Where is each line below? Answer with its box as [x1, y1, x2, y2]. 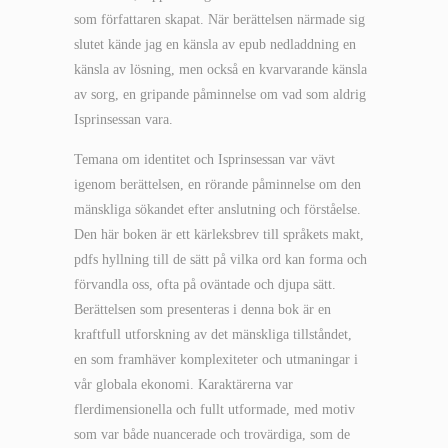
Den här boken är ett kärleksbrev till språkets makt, [74, 227, 364, 242]
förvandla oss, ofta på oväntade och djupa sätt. [74, 277, 336, 292]
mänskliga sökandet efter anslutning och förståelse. [74, 202, 361, 217]
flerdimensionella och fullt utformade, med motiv [74, 402, 355, 417]
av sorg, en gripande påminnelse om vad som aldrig [74, 87, 366, 102]
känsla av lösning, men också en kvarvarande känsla [74, 62, 367, 77]
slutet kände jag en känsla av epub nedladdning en [74, 37, 356, 52]
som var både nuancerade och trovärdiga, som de [74, 427, 350, 442]
